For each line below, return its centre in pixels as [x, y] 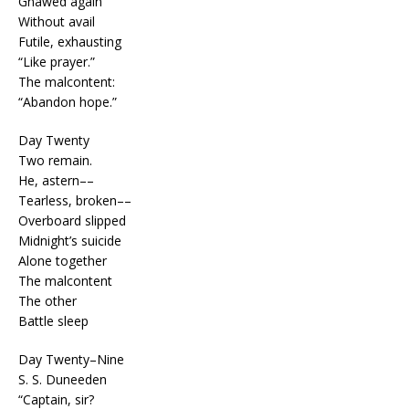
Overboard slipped [72, 220]
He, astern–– [56, 180]
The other [47, 300]
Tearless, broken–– [75, 200]
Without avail [57, 21]
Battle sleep [53, 320]
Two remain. [55, 160]
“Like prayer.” [57, 61]
